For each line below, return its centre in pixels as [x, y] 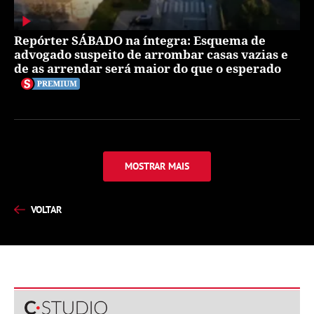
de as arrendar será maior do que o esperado [148, 68]
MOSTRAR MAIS [157, 166]
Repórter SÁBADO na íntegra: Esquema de [140, 40]
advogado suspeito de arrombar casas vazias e [151, 54]
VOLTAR [46, 209]
